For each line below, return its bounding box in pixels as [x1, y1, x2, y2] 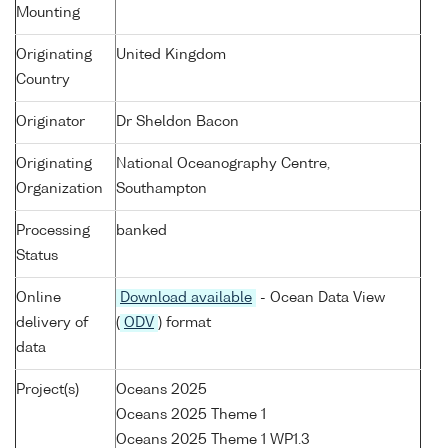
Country [16, 73, 70, 88]
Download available [120, 291, 252, 306]
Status [16, 249, 58, 264]
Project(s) [16, 383, 79, 398]
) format [158, 316, 211, 331]
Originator [16, 115, 85, 130]
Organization [16, 182, 103, 197]
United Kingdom [116, 48, 226, 63]
